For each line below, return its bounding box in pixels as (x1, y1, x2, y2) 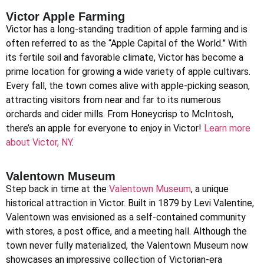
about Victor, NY (6, 137, 72, 148)
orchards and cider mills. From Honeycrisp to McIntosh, (6, 108, 233, 120)
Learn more (204, 123, 250, 134)
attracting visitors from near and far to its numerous (6, 94, 221, 106)
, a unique (191, 183, 229, 194)
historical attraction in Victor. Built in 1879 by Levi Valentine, (6, 197, 254, 209)
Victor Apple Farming (6, 10, 125, 24)
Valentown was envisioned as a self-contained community (6, 211, 246, 223)
